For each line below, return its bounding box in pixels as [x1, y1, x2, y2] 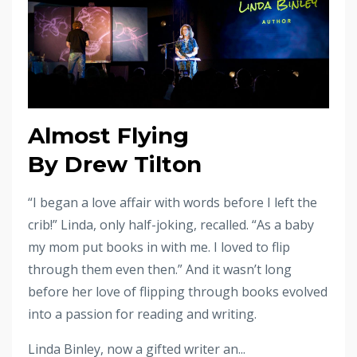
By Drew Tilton [28, 150, 202, 178]
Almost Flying [28, 121, 189, 149]
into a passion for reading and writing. [28, 304, 257, 323]
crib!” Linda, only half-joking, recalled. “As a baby [28, 215, 314, 233]
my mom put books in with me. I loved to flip [28, 237, 290, 256]
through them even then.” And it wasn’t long [28, 260, 292, 278]
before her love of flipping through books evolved [28, 282, 328, 300]
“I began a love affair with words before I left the [28, 193, 317, 211]
